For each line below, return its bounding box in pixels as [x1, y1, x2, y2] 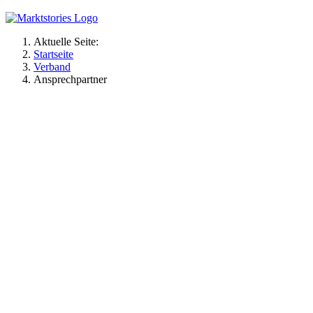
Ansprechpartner [34, 73, 107, 85]
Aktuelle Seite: [34, 35, 104, 48]
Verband [34, 60, 71, 73]
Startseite [34, 48, 73, 60]
